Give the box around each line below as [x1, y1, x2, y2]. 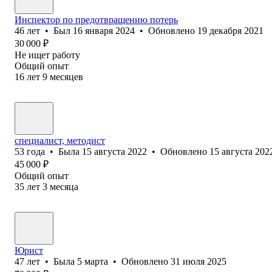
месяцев [50, 71, 83, 82]
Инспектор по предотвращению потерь [15, 14, 178, 25]
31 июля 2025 [171, 256, 226, 267]
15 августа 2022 [82, 146, 147, 157]
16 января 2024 [73, 25, 135, 36]
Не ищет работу [15, 49, 80, 60]
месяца [50, 181, 78, 192]
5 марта [77, 256, 108, 267]
